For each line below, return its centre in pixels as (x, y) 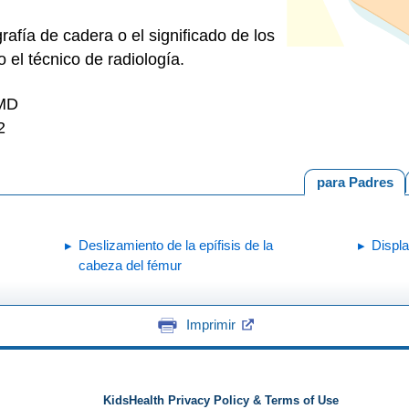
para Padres (355, 182)
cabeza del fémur (130, 265)
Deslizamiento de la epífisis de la (176, 245)
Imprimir (210, 324)
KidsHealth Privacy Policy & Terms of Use (220, 400)
